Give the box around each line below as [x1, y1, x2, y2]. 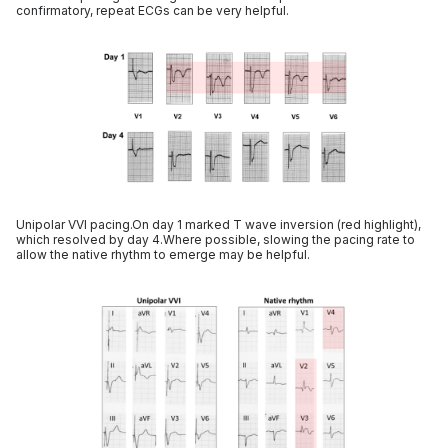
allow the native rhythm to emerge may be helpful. [16, 247, 310, 262]
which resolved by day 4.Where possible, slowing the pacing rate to [16, 232, 415, 247]
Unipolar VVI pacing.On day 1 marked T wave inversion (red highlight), [16, 217, 421, 232]
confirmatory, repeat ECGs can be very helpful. [16, 3, 289, 18]
